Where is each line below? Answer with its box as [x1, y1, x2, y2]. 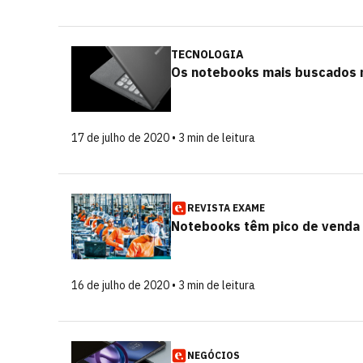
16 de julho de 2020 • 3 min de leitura [71, 278, 255, 293]
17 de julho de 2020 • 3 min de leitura [71, 130, 255, 145]
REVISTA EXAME [187, 202, 265, 214]
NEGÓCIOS [187, 349, 240, 361]
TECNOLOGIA [171, 47, 244, 62]
